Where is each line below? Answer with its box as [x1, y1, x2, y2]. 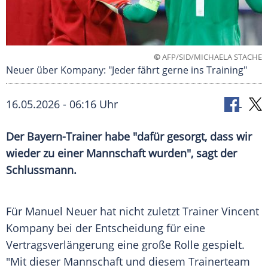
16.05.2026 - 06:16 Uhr [6, 97, 118, 112]
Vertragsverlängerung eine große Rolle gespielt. [6, 237, 245, 252]
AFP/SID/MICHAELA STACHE [160, 51, 262, 63]
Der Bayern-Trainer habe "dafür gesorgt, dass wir [6, 129, 252, 144]
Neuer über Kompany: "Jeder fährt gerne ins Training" [6, 63, 247, 77]
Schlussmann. [6, 163, 77, 178]
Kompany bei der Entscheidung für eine [6, 221, 205, 236]
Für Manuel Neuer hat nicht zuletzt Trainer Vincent [6, 204, 259, 219]
